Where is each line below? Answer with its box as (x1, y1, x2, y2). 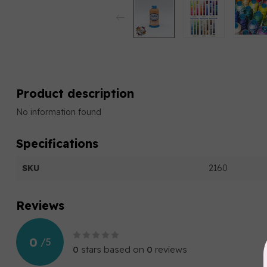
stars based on (79, 244, 147, 255)
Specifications (16, 136, 98, 151)
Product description (16, 86, 134, 101)
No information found (16, 107, 101, 117)
